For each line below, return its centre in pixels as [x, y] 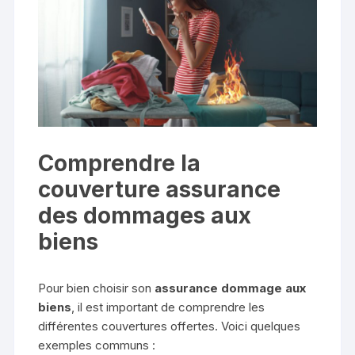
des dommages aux [145, 216]
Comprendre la [120, 164]
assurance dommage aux [231, 288]
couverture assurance [160, 190]
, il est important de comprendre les [168, 307]
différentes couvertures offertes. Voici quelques [170, 326]
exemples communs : [97, 345]
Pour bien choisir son [97, 288]
